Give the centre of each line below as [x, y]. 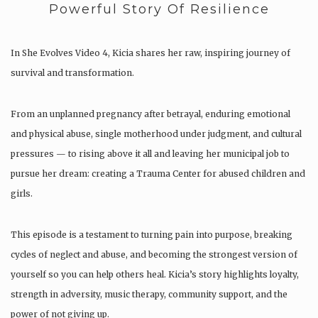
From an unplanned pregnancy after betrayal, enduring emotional [150, 114]
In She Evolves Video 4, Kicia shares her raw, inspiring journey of [150, 53]
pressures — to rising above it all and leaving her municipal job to [150, 154]
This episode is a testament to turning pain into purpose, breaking [152, 235]
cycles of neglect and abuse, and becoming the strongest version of [154, 255]
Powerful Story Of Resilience [159, 10]
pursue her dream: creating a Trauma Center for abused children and [158, 174]
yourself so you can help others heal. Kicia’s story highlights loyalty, [155, 275]
